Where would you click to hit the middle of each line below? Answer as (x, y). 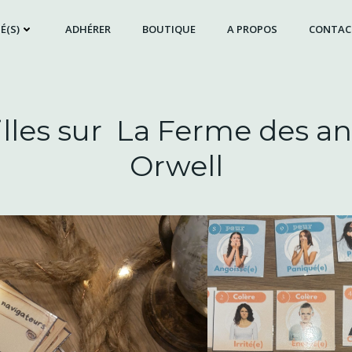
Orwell (176, 166)
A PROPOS (252, 29)
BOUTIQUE (169, 29)
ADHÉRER (88, 29)
